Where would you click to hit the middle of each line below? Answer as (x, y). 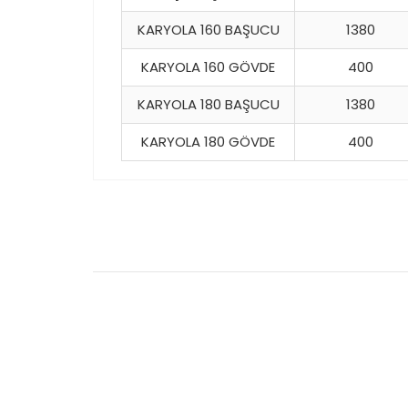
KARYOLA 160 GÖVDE (208, 67)
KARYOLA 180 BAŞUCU (208, 105)
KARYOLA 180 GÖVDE (208, 142)
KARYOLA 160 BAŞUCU (208, 30)
